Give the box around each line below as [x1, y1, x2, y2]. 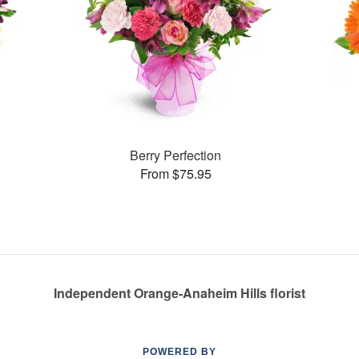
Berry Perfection [130, 145, 222, 164]
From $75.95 [139, 163, 212, 183]
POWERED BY [143, 346, 216, 357]
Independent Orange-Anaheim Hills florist [54, 284, 305, 302]
